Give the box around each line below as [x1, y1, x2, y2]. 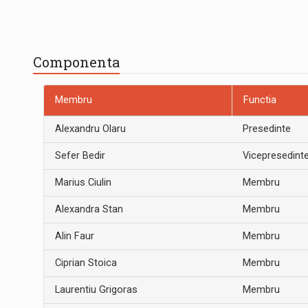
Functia [243, 94, 276, 107]
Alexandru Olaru [54, 123, 126, 135]
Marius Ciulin [54, 177, 111, 189]
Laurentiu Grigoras [54, 284, 137, 296]
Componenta [33, 52, 120, 71]
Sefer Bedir [54, 150, 105, 162]
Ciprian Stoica [54, 257, 117, 269]
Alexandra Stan [54, 203, 123, 216]
